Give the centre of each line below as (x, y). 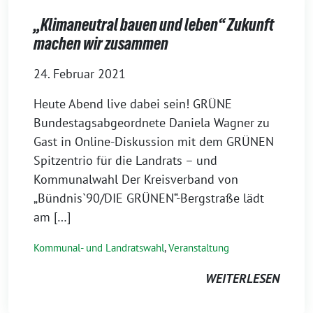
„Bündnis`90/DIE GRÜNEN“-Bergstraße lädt (149, 198)
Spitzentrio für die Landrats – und (125, 160)
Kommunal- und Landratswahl (99, 247)
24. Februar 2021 (80, 73)
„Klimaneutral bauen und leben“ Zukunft (154, 24)
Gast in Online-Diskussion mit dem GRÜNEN (154, 141)
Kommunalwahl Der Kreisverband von (136, 179)
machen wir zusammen (101, 43)
